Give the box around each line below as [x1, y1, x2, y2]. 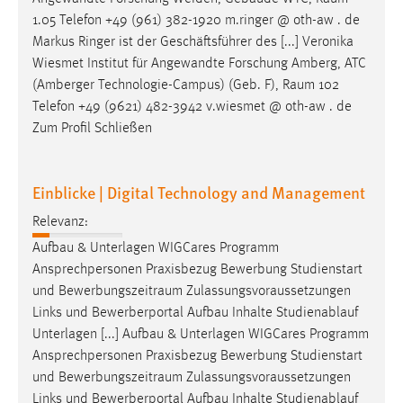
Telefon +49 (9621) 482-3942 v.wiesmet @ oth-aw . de [32, 100, 352, 115]
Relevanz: [32, 214, 88, 229]
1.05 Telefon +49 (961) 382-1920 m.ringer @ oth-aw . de [32, 13, 360, 29]
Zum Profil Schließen [32, 121, 152, 137]
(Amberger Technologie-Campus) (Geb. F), [32, 78, 282, 94]
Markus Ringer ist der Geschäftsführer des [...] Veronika [32, 35, 354, 50]
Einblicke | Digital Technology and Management [32, 181, 365, 204]
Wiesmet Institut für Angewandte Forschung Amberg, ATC [32, 57, 366, 72]
